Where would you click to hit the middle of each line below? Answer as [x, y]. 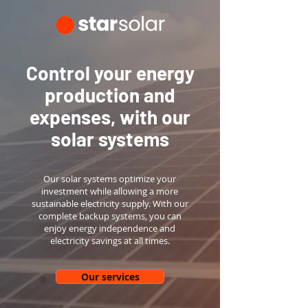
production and [110, 95]
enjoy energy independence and [110, 228]
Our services [110, 277]
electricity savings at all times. [110, 241]
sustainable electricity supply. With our [110, 203]
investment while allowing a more [110, 191]
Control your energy [110, 73]
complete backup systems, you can [110, 216]
